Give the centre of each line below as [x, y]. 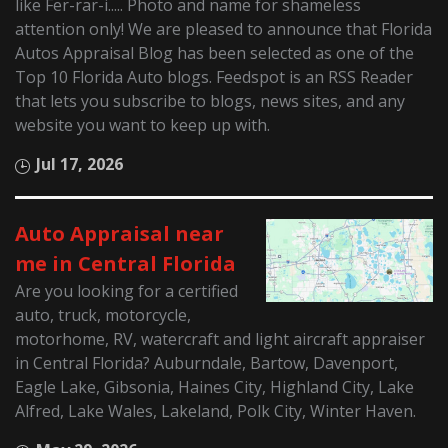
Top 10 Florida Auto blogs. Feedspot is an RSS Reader [214, 76]
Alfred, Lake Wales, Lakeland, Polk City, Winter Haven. [216, 410]
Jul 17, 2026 [80, 163]
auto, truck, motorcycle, [103, 314]
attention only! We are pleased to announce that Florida [224, 28]
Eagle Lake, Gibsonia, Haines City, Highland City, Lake [215, 386]
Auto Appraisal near [120, 233]
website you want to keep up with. [143, 124]
